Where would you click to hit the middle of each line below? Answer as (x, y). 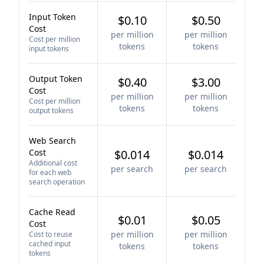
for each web (50, 172)
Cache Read (52, 212)
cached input (50, 244)
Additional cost (53, 163)
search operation (57, 182)
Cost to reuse (51, 234)
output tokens (51, 110)
